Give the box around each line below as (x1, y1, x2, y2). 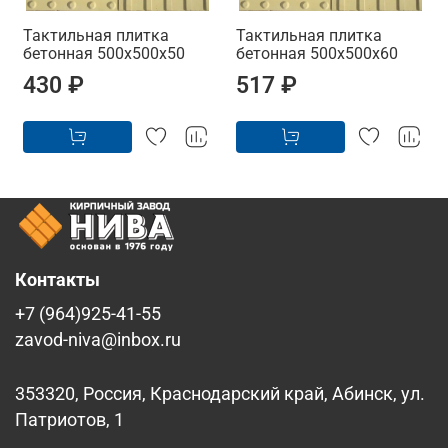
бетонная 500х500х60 (236, 44, 398, 64)
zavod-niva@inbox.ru (15, 330, 181, 351)
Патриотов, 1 (15, 410, 124, 431)
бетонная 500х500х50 (23, 44, 185, 64)
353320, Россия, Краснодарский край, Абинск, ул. (15, 384, 425, 405)
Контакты (15, 270, 100, 291)
